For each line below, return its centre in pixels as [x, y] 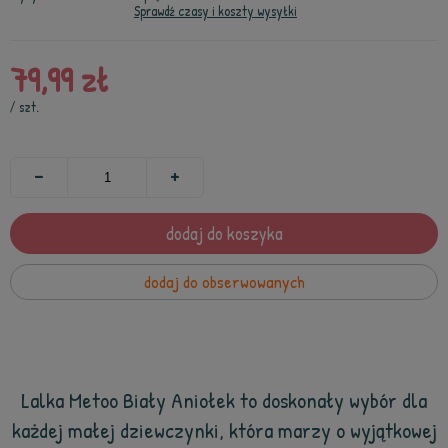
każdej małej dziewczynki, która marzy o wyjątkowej [224, 430]
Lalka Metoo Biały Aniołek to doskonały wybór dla [224, 400]
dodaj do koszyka [224, 233]
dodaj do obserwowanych [224, 281]
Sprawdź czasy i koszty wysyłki [215, 11]
